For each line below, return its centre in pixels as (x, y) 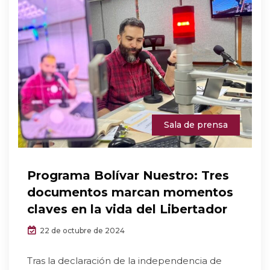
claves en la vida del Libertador (127, 209)
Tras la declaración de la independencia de (124, 261)
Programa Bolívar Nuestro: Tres (128, 175)
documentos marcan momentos (130, 192)
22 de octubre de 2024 (81, 231)
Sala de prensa (196, 125)
